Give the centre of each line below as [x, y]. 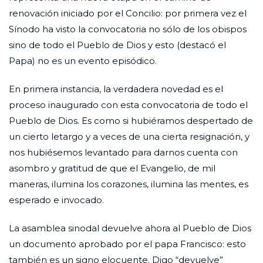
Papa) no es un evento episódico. [83, 60]
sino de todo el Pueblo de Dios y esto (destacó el [117, 45]
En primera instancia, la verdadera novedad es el [116, 89]
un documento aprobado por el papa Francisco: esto [127, 244]
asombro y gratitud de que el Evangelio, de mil [112, 168]
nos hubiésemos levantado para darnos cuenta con [123, 152]
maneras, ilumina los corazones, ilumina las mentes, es [129, 184]
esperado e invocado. [74, 200]
